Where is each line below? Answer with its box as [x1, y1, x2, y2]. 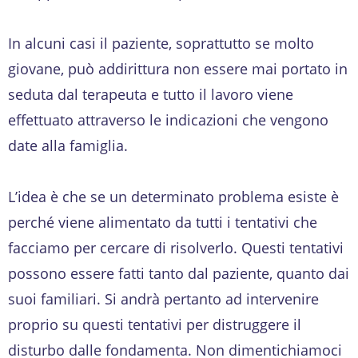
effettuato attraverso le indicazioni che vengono [8, 109, 328, 129]
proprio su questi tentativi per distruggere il [8, 314, 301, 334]
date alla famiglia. [8, 135, 128, 155]
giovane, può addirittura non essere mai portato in [8, 58, 348, 78]
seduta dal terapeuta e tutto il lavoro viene [8, 84, 293, 104]
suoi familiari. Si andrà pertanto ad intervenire [8, 288, 319, 308]
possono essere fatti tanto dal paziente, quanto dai [8, 263, 349, 283]
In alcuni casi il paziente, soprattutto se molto [8, 33, 314, 53]
